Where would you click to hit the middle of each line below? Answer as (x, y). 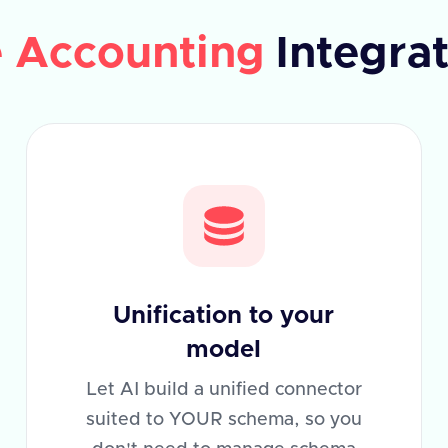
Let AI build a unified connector (223, 390)
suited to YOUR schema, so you (223, 420)
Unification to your (224, 316)
